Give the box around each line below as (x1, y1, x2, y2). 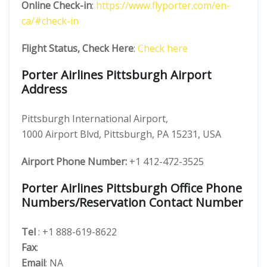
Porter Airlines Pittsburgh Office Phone (21, 180, 242, 196)
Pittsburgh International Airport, (21, 112, 168, 125)
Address (21, 81, 67, 97)
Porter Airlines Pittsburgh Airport (21, 67, 212, 83)
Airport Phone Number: (21, 155, 127, 168)
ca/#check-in (21, 14, 79, 27)
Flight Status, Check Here (21, 42, 133, 55)
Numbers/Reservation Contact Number (21, 194, 243, 210)
